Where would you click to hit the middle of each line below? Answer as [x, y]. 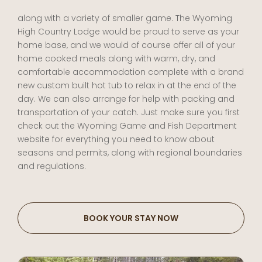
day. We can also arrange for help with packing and [126, 99]
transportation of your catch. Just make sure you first [129, 112]
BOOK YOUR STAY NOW [131, 218]
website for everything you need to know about [116, 139]
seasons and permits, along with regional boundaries [130, 152]
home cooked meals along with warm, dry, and [116, 58]
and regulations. [52, 166]
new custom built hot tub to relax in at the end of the [127, 85]
